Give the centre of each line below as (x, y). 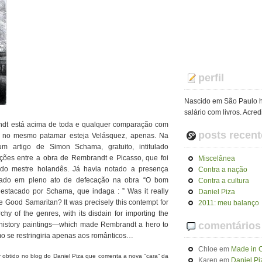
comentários (230, 226)
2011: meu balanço (229, 203)
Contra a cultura (224, 181)
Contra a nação (223, 170)
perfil (211, 78)
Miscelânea (217, 158)
